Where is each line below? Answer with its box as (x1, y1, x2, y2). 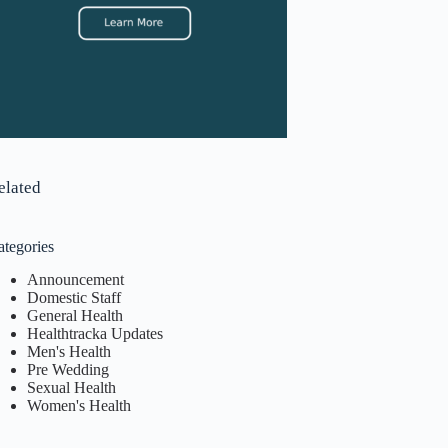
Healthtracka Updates (27, 324, 164, 342)
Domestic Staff (27, 288, 122, 306)
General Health (27, 306, 124, 324)
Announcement (27, 270, 125, 288)
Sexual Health (27, 378, 117, 396)
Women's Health (27, 396, 132, 414)
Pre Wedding (27, 360, 110, 378)
